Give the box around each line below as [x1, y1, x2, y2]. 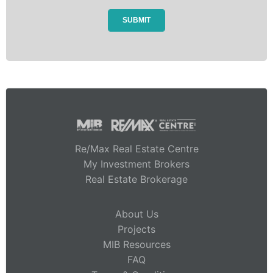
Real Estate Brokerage [85, 173, 188, 186]
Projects [118, 223, 155, 236]
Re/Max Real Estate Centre [74, 143, 199, 155]
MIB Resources [102, 238, 171, 251]
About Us [115, 208, 158, 221]
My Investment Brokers [83, 158, 190, 171]
